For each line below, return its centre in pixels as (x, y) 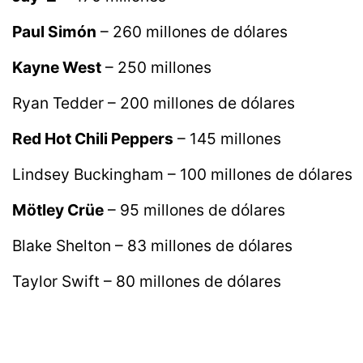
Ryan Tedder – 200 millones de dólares (154, 103)
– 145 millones (227, 139)
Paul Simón (54, 32)
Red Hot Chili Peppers (93, 139)
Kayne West (57, 68)
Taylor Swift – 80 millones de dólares (147, 282)
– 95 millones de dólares (194, 210)
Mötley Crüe (58, 210)
